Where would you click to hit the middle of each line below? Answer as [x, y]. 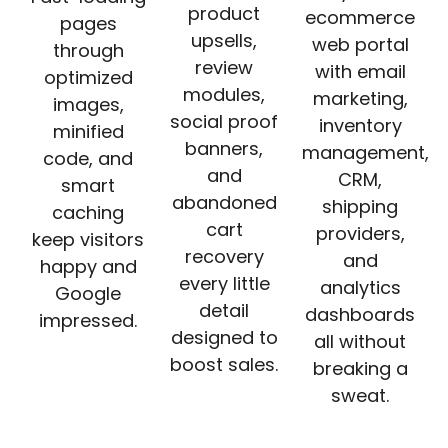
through [88, 50]
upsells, [224, 40]
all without [360, 341]
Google [88, 293]
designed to [224, 337]
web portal [360, 44]
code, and [88, 158]
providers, [360, 233]
